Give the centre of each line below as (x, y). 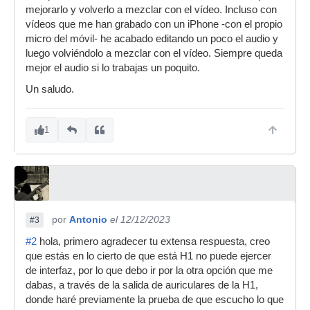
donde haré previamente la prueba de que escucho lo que (155, 300)
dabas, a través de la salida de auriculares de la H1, (142, 285)
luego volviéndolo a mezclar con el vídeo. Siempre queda (154, 53)
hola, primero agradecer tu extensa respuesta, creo (153, 241)
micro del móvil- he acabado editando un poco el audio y (152, 39)
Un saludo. (50, 89)
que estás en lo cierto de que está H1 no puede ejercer (148, 256)
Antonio (88, 219)
